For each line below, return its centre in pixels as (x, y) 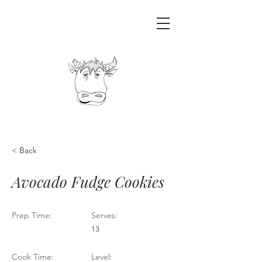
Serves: (104, 215)
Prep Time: (32, 215)
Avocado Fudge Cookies (88, 182)
